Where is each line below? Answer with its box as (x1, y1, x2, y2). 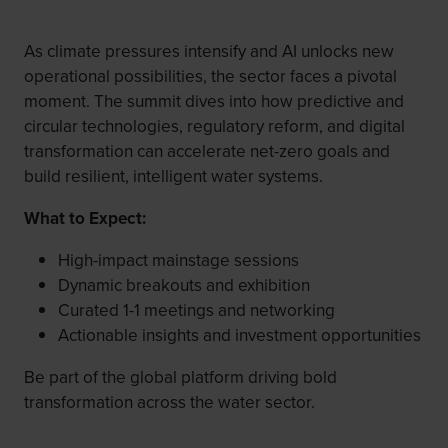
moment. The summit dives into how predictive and (24, 88, 404, 114)
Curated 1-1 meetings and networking (58, 298, 336, 324)
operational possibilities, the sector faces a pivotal (24, 63, 397, 89)
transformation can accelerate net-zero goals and (24, 138, 390, 164)
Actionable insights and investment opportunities (58, 323, 422, 349)
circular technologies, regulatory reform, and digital (24, 113, 405, 139)
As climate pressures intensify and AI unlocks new (24, 38, 394, 64)
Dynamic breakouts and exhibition (58, 273, 311, 299)
